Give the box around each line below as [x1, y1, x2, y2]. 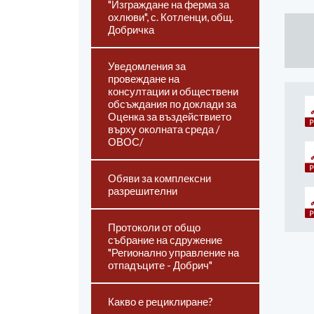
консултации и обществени [108, 85, 238, 97]
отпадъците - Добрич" [108, 259, 212, 271]
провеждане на [108, 72, 179, 85]
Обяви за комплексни [108, 172, 211, 184]
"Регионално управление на [108, 246, 239, 259]
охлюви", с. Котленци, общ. [108, 11, 233, 23]
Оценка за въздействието [108, 110, 231, 123]
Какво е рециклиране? [108, 295, 213, 308]
